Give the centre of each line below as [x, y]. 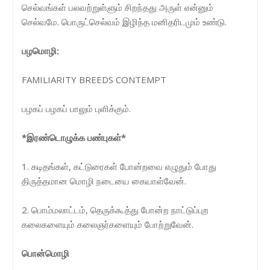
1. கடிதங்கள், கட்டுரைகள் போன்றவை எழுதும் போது [119, 166]
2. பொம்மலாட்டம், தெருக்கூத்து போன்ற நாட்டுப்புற [115, 209]
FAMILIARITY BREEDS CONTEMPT [94, 79]
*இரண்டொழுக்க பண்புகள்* [74, 137]
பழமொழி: [40, 50]
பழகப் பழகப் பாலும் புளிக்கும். [76, 108]
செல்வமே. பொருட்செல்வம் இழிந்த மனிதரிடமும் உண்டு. [124, 21]
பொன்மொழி [46, 253]
